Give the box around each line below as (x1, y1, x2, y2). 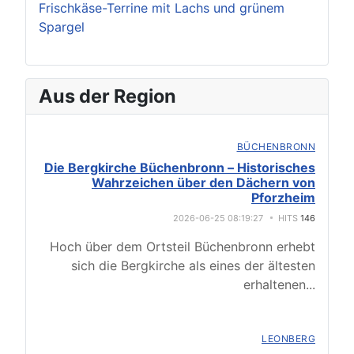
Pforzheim (251, 190, 315, 205)
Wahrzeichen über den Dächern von (92, 175, 315, 190)
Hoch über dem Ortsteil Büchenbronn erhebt (50, 239, 315, 254)
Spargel (39, 19, 85, 35)
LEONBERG (262, 333, 315, 345)
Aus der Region (39, 85, 176, 107)
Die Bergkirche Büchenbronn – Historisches (44, 160, 315, 175)
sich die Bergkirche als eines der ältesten (71, 258, 315, 273)
